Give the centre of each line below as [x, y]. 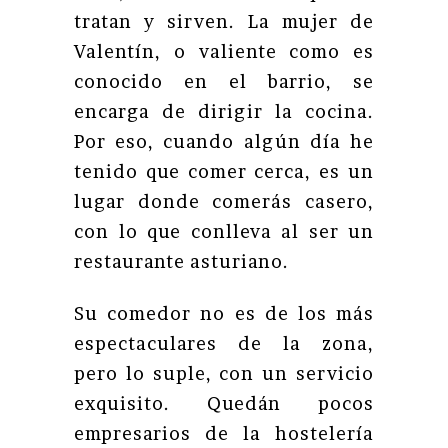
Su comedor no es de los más [224, 313]
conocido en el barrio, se [224, 81]
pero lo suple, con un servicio [224, 373]
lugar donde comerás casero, [224, 201]
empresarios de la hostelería [224, 433]
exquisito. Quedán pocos [224, 403]
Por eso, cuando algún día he [224, 141]
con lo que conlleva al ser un [224, 231]
